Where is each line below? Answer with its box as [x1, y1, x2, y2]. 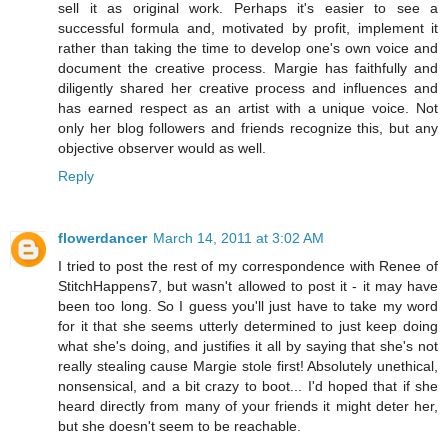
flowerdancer [58, 230, 147, 247]
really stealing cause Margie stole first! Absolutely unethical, [58, 358, 438, 375]
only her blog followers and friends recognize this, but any [58, 120, 438, 137]
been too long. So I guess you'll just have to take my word [58, 298, 438, 315]
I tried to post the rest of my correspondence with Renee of [58, 258, 438, 275]
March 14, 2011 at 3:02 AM [153, 230, 324, 247]
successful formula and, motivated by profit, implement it [58, 20, 438, 37]
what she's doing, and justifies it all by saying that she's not [58, 338, 438, 355]
